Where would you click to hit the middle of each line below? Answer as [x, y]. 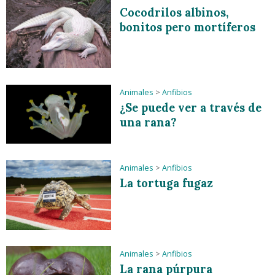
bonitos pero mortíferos [188, 27]
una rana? [148, 122]
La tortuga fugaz [167, 183]
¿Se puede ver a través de [191, 107]
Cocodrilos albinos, [174, 12]
